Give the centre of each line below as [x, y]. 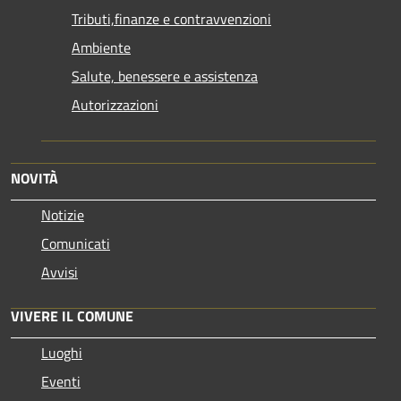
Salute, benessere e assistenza [165, 76]
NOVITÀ [34, 178]
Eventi [61, 381]
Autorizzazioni [115, 104]
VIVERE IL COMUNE [72, 316]
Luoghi [62, 352]
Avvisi [60, 272]
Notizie [63, 214]
